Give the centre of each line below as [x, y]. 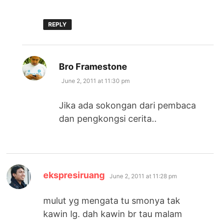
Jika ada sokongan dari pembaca [128, 105]
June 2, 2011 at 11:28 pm [143, 176]
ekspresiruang [74, 175]
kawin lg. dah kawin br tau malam [113, 214]
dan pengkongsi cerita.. [108, 118]
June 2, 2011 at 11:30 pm [96, 81]
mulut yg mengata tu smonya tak [112, 200]
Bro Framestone [93, 66]
